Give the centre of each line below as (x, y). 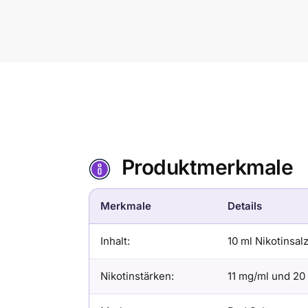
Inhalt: (115, 241)
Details (244, 206)
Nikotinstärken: (137, 276)
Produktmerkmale (207, 167)
